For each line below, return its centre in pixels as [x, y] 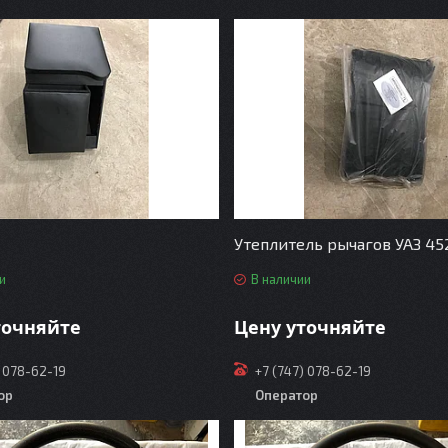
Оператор [286, 394]
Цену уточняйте [309, 326]
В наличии [280, 279]
